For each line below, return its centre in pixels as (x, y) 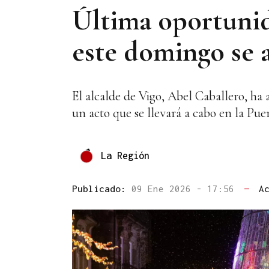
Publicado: (102, 189)
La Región (125, 155)
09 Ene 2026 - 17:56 (186, 189)
